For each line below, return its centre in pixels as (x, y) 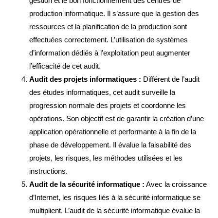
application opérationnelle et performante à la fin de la (113, 132)
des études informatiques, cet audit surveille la (102, 92)
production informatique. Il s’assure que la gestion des (114, 14)
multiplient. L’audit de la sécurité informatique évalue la (115, 211)
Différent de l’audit (170, 79)
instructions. (48, 171)
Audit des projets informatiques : (85, 79)
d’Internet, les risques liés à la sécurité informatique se (115, 198)
